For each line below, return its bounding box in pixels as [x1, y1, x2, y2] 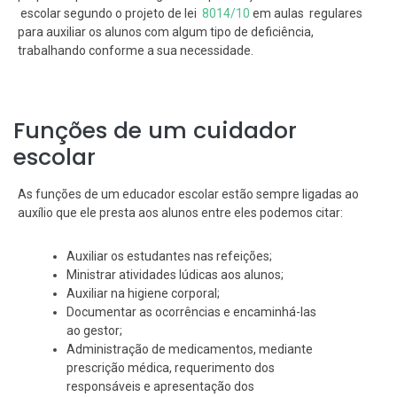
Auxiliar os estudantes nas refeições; [66, 249, 272, 264]
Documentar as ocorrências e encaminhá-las [66, 305, 316, 320]
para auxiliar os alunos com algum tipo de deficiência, [18, 25, 314, 40]
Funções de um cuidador [13, 115, 297, 147]
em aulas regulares [250, 6, 362, 21]
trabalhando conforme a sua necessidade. [18, 43, 253, 58]
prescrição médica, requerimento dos [66, 361, 275, 376]
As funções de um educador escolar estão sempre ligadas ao [18, 187, 359, 202]
